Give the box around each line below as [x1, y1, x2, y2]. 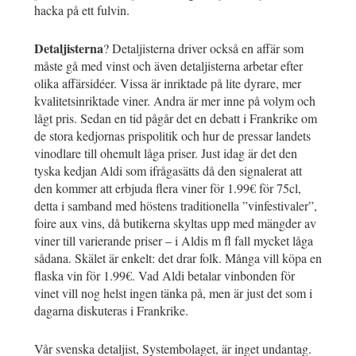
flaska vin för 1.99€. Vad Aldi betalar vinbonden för [34, 267, 295, 284]
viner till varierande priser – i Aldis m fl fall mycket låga [34, 232, 313, 250]
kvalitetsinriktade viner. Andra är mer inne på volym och [34, 92, 315, 110]
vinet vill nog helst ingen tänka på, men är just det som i [34, 284, 312, 302]
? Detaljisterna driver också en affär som [103, 40, 304, 57]
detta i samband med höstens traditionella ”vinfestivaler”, [34, 197, 317, 215]
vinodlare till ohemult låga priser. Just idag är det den [34, 145, 297, 162]
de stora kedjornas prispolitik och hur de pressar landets [34, 127, 311, 145]
